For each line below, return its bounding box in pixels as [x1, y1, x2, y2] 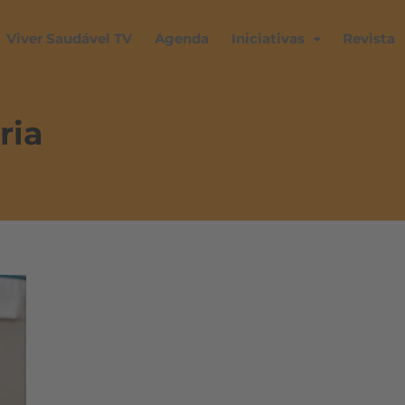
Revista [343, 30, 395, 47]
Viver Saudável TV [6, 30, 132, 47]
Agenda [155, 30, 209, 47]
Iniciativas [231, 30, 305, 47]
